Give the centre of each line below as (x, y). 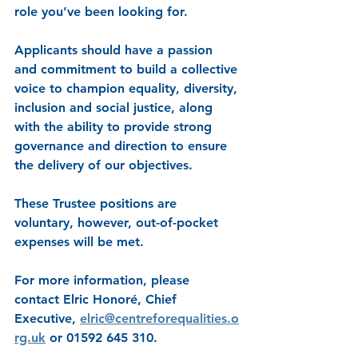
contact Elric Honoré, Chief (97, 300)
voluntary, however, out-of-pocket (118, 223)
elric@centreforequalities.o (159, 319)
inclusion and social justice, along (115, 108)
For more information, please (104, 280)
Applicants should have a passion (115, 50)
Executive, (47, 319)
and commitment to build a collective (128, 70)
